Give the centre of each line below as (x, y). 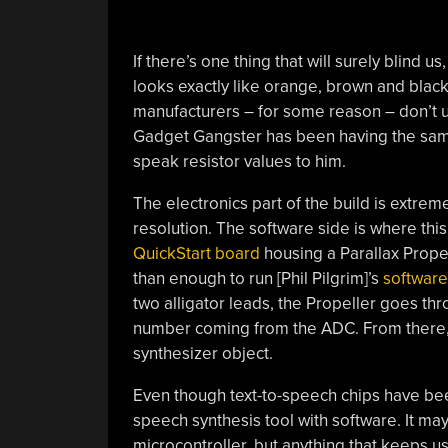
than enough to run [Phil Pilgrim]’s (257, 278)
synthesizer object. (202, 353)
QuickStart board (196, 253)
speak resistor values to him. (239, 161)
